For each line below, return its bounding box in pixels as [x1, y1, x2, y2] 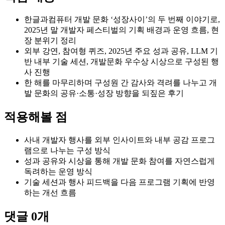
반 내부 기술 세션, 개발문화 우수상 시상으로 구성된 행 [24, 57, 219, 66]
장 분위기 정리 [24, 36, 76, 45]
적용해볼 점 [4, 110, 67, 124]
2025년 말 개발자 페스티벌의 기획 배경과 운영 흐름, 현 [24, 26, 219, 35]
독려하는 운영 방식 [24, 167, 92, 176]
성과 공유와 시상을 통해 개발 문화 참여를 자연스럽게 [24, 157, 215, 166]
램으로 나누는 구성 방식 [24, 146, 110, 155]
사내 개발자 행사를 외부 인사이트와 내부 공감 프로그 [24, 136, 215, 145]
